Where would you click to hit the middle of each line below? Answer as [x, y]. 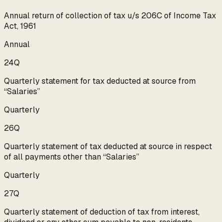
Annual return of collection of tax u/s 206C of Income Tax [110, 16]
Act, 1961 [20, 26]
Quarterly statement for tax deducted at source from [100, 81]
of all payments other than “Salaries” [72, 157]
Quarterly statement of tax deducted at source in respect [108, 147]
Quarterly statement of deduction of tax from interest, [102, 212]
